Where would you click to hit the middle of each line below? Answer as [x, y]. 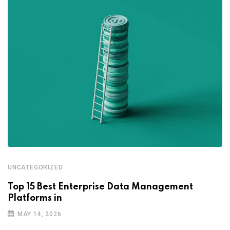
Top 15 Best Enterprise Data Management [100, 187]
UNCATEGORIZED [35, 167]
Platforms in [35, 198]
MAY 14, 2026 [39, 214]
